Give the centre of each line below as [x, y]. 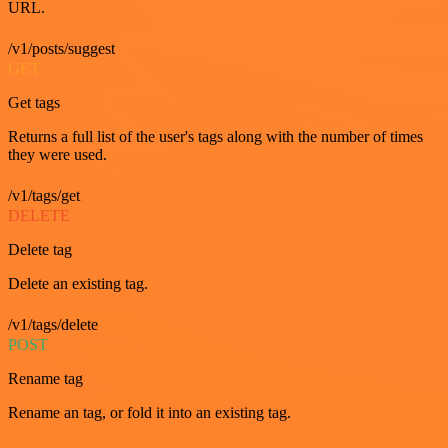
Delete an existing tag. [78, 283]
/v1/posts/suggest [61, 48]
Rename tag [45, 378]
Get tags [34, 102]
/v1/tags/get [44, 195]
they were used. [57, 154]
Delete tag [40, 249]
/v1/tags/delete [53, 324]
